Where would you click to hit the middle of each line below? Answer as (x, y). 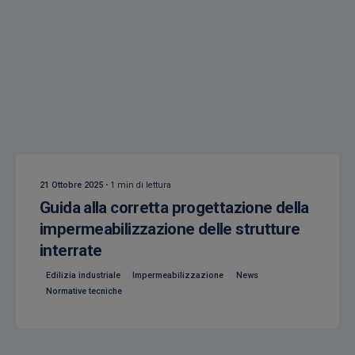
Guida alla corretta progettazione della (174, 208)
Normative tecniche (84, 291)
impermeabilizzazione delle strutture (170, 229)
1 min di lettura (141, 185)
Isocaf (69, 136)
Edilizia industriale (83, 276)
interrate (71, 251)
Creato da (73, 123)
